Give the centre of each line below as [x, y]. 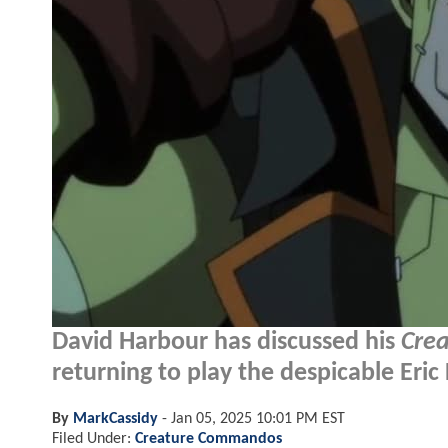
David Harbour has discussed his [226, 342]
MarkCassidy [115, 418]
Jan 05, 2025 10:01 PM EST [258, 418]
